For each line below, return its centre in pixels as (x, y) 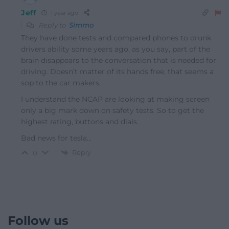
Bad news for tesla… (56, 138)
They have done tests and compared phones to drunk (116, 38)
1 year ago (63, 13)
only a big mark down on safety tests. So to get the (112, 110)
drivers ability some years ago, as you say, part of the (116, 49)
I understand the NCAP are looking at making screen (115, 99)
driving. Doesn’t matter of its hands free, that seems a (117, 71)
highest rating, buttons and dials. (80, 121)
